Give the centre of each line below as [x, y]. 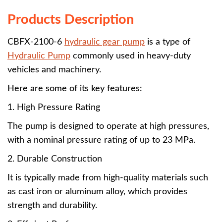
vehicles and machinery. [55, 70]
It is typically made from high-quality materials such [108, 178]
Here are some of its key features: [75, 89]
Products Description [71, 20]
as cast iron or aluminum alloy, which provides [97, 192]
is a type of [167, 42]
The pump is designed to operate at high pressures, [108, 126]
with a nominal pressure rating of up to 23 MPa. [101, 140]
